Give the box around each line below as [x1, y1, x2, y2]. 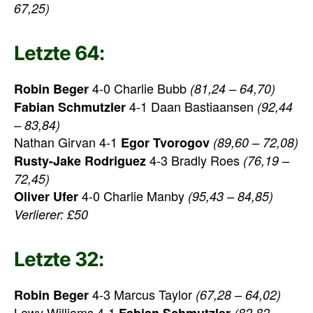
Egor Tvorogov [121, 133, 210, 152]
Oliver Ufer [14, 187, 78, 205]
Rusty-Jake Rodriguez [14, 151, 146, 170]
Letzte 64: [14, 41, 104, 65]
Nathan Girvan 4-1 [14, 132, 121, 151]
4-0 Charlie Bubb [89, 78, 190, 97]
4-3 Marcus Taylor [89, 284, 196, 303]
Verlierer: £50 [14, 205, 88, 223]
